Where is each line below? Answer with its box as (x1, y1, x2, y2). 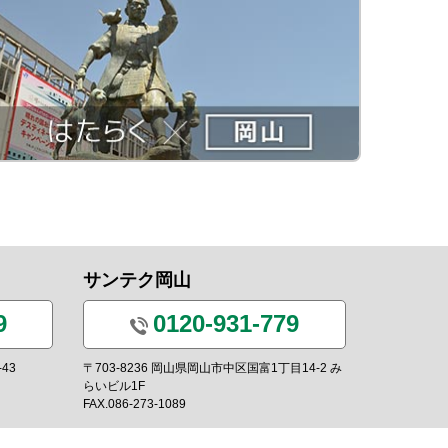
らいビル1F (83, 378, 146, 393)
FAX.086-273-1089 (83, 396, 187, 411)
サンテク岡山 (83, 270, 192, 291)
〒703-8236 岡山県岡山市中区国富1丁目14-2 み (83, 360, 343, 375)
